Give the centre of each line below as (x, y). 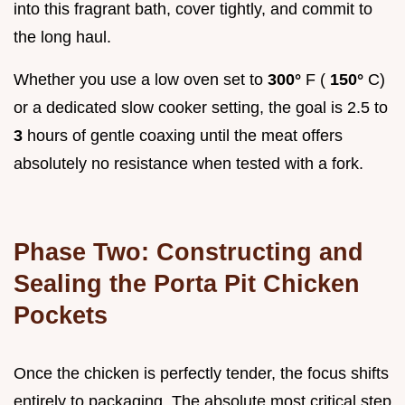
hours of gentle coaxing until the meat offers (185, 135)
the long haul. (62, 37)
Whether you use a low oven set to (141, 79)
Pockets (61, 315)
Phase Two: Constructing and (188, 251)
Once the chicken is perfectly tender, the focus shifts (201, 373)
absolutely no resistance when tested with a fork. (188, 163)
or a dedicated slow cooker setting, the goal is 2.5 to (201, 107)
